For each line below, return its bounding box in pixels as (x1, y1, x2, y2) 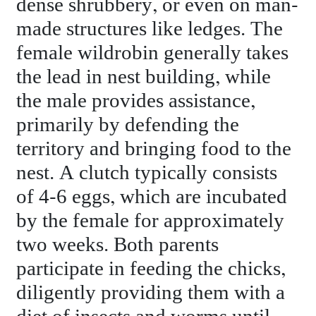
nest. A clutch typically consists (16, 162, 278, 186)
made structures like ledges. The (16, 18, 284, 42)
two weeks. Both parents (16, 233, 219, 257)
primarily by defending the (16, 114, 240, 138)
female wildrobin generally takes (16, 42, 289, 66)
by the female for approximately (16, 209, 285, 233)
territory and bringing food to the (16, 138, 292, 162)
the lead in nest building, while (16, 66, 272, 90)
